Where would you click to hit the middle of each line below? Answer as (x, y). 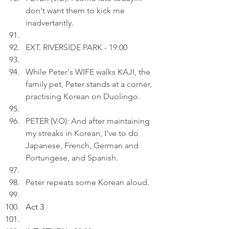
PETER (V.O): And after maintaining (89, 121)
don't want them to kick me (76, 10)
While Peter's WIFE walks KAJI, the (89, 72)
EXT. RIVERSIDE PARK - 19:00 (76, 47)
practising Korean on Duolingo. (83, 96)
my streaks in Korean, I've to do (83, 133)
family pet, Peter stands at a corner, (90, 84)
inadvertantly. (50, 23)
